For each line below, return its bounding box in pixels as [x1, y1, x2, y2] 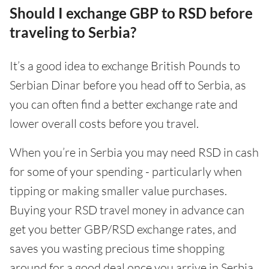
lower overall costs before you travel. [10, 116, 199, 131]
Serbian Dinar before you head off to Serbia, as [10, 77, 246, 92]
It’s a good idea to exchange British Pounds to [10, 58, 240, 73]
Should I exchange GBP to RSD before [10, 4, 253, 22]
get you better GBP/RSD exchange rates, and [10, 222, 237, 237]
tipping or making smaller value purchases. [10, 183, 227, 198]
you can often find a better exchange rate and [10, 97, 238, 112]
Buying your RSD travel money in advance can [10, 202, 244, 217]
